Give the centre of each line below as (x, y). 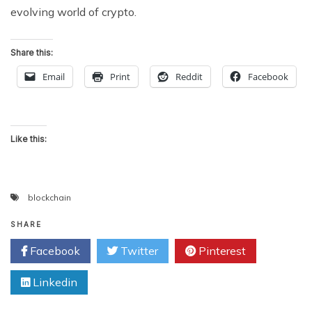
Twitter (138, 250)
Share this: (32, 52)
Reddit (189, 76)
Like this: (29, 139)
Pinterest (221, 250)
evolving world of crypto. (73, 11)
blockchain (49, 197)
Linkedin (54, 282)
